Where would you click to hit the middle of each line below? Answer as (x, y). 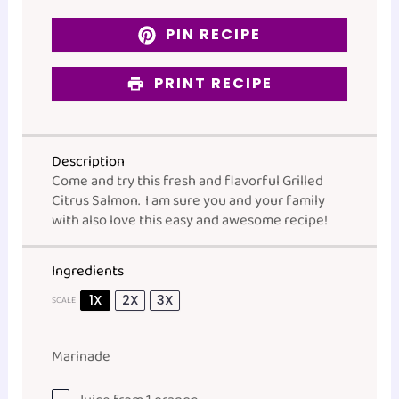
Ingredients (88, 272)
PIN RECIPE (212, 35)
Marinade (81, 357)
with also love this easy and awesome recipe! (190, 220)
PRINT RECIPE (212, 83)
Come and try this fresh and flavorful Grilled (188, 181)
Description (89, 161)
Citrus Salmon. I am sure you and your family (189, 200)
